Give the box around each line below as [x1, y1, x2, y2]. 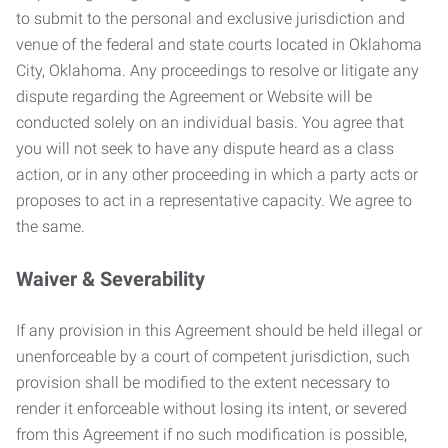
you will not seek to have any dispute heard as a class [16, 139, 394, 158]
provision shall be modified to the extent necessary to [16, 373, 390, 392]
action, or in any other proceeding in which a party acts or [16, 165, 418, 184]
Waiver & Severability [16, 267, 205, 291]
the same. [16, 217, 85, 236]
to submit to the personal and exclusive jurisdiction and [16, 9, 405, 28]
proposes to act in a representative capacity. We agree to [16, 191, 412, 210]
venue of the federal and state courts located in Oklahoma [16, 35, 422, 54]
